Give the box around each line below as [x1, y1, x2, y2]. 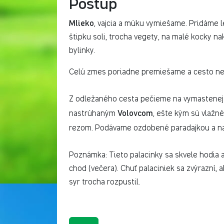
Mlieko [69, 17, 94, 27]
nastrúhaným [69, 109, 117, 117]
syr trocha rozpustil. [69, 177, 140, 186]
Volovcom [117, 107, 153, 117]
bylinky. [69, 46, 95, 54]
